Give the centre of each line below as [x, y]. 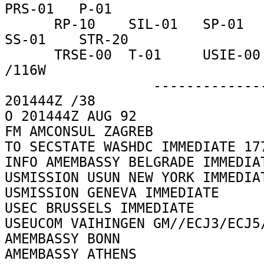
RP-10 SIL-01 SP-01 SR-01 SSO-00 [29, 24]
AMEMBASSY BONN [67, 238]
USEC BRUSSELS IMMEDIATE [104, 208]
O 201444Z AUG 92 [75, 116]
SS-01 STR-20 [71, 39]
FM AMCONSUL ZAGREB [83, 131]
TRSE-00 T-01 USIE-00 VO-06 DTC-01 [29, 55]
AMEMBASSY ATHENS [75, 254]
